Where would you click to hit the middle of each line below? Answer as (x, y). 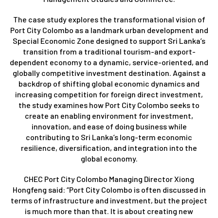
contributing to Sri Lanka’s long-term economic (109, 137)
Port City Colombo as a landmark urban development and (109, 30)
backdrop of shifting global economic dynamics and (109, 83)
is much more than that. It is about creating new (109, 211)
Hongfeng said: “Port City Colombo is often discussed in (109, 189)
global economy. (109, 158)
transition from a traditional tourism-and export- (109, 51)
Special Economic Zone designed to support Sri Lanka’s (109, 40)
